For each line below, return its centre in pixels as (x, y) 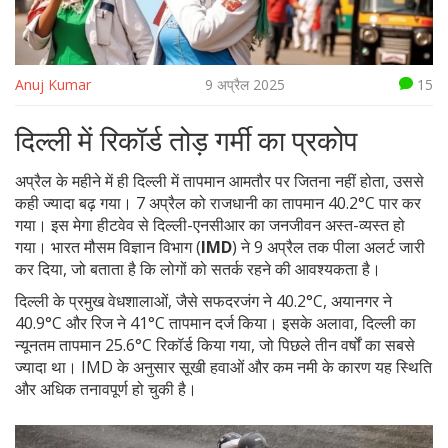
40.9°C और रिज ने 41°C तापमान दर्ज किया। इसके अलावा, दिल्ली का (215, 323)
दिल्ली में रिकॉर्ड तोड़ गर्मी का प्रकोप (186, 140)
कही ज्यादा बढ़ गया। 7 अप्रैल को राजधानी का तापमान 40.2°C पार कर (218, 203)
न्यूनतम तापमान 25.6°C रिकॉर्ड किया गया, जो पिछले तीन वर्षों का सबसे (215, 345)
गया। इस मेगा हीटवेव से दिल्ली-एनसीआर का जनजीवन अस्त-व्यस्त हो (210, 225)
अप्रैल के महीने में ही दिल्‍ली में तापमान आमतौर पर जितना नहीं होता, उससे (219, 181)
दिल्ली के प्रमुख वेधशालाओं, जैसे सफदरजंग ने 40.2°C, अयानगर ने (203, 301)
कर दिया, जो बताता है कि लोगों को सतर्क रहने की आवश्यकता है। (198, 269)
